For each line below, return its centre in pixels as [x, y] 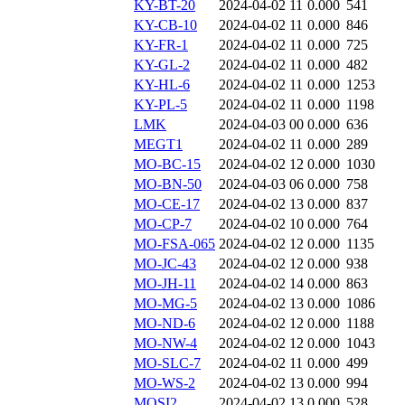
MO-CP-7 [163, 224]
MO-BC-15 [167, 165]
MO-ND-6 [165, 324]
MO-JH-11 [165, 284]
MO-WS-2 [165, 383]
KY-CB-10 [165, 25]
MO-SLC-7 [167, 363]
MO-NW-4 [165, 344]
